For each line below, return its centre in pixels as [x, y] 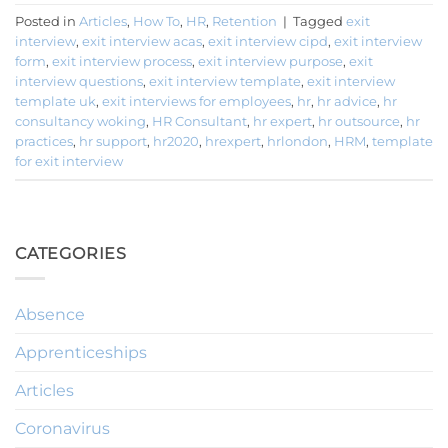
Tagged [319, 21]
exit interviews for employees [196, 101]
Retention [244, 21]
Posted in [47, 21]
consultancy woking [80, 121]
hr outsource [359, 121]
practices [44, 141]
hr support [113, 141]
